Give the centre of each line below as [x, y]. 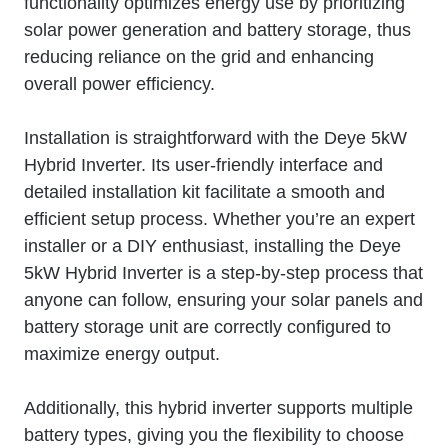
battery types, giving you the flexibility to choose [214, 434]
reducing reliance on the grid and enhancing [199, 56]
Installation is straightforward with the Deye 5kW [215, 137]
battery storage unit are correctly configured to [207, 326]
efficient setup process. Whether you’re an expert [219, 218]
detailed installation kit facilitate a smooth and [204, 191]
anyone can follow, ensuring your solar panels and [223, 299]
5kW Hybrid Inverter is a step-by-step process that [223, 272]
